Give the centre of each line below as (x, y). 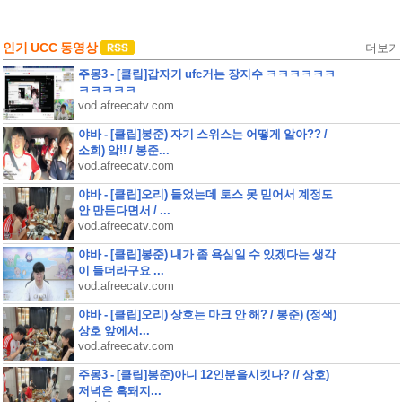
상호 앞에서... (114, 331)
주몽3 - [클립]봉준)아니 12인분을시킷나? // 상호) (203, 375)
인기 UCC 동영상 (50, 48)
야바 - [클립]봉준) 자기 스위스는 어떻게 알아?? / (202, 134)
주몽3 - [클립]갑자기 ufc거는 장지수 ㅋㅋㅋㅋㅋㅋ (206, 74)
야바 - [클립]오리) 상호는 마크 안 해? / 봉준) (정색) (207, 315)
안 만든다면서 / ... (124, 210)
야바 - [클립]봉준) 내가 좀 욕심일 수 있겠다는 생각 (206, 254)
